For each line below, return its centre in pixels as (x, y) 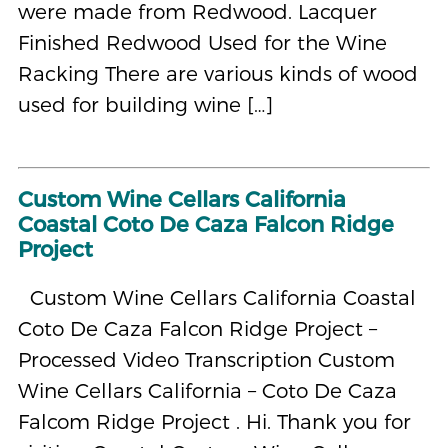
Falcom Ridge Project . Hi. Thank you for (214, 422)
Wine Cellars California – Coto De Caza (207, 391)
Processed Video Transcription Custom (206, 360)
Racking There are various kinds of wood (217, 74)
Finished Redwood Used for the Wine (202, 43)
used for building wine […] (145, 105)
